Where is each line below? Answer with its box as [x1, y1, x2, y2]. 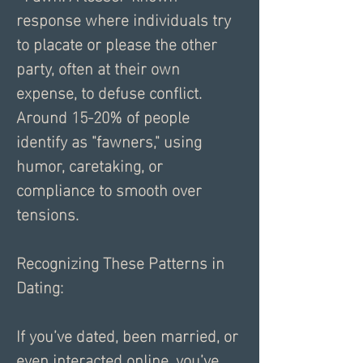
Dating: [16, 271, 63, 301]
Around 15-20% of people [16, 100, 190, 130]
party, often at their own [16, 52, 180, 82]
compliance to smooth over [16, 173, 202, 203]
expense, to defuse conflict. [16, 76, 202, 106]
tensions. [16, 198, 79, 228]
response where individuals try [16, 3, 231, 33]
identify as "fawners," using [16, 125, 202, 155]
